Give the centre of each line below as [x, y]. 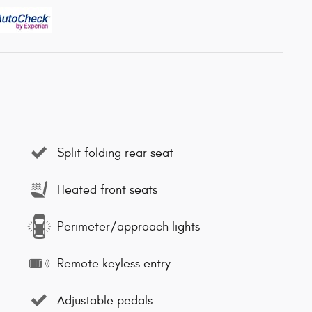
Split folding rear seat [115, 153]
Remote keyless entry [114, 263]
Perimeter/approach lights [128, 226]
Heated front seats [107, 189]
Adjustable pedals [105, 300]
